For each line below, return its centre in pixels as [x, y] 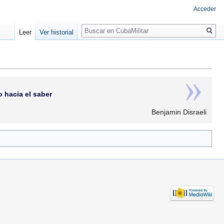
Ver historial [57, 32]
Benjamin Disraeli [179, 112]
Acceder [205, 9]
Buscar [98, 25]
